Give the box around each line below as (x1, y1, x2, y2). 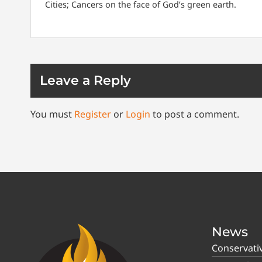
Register (74, 108, 111, 121)
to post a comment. (150, 108, 239, 121)
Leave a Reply (40, 73, 131, 89)
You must (30, 108, 74, 121)
